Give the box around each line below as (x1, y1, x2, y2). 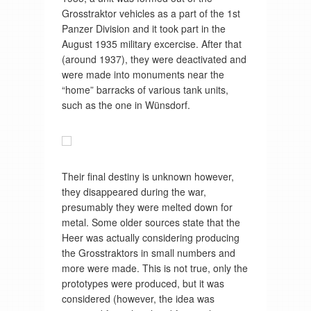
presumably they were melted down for (61, 199, 233, 214)
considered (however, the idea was (61, 291, 215, 305)
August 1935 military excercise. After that (61, 37, 242, 51)
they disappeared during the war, (61, 184, 206, 199)
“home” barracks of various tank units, (61, 83, 228, 97)
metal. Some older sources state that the (61, 215, 240, 229)
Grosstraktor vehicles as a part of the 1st (61, 6, 240, 21)
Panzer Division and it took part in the (61, 22, 226, 36)
